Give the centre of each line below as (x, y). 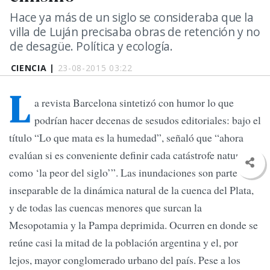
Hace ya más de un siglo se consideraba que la (132, 17)
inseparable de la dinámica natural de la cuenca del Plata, (131, 190)
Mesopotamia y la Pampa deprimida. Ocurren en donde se (133, 225)
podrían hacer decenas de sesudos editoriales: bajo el (148, 120)
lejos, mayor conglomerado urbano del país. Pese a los (125, 260)
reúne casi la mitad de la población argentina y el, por (124, 243)
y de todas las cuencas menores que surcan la (105, 208)
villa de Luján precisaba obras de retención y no (135, 32)
